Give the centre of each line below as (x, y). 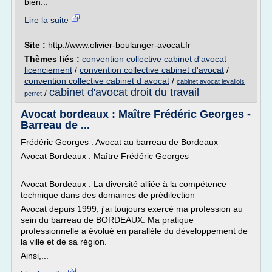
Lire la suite (48, 20)
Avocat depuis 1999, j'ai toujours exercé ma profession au (132, 209)
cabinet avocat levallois (211, 81)
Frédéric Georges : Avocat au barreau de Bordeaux (119, 142)
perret (33, 93)
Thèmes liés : (53, 59)
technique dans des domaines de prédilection (108, 195)
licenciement (48, 70)
